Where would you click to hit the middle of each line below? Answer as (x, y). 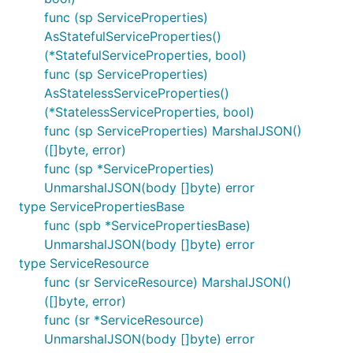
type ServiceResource (84, 263)
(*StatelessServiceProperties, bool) (149, 112)
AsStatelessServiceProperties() (137, 93)
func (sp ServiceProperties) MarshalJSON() (173, 131)
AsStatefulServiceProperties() (133, 36)
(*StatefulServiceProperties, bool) (145, 55)
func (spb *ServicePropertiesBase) (147, 225)
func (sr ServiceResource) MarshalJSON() (168, 282)
